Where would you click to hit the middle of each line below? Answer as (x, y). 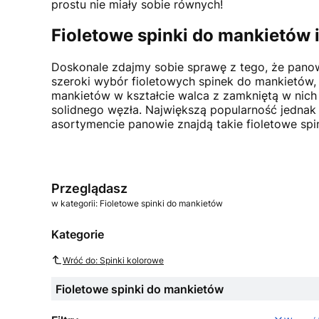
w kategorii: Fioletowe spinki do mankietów (137, 204)
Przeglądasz (89, 189)
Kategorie (78, 235)
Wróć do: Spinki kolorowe (113, 260)
